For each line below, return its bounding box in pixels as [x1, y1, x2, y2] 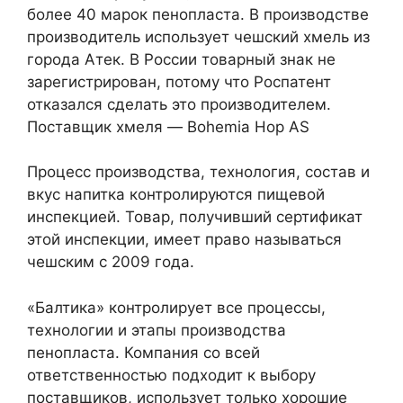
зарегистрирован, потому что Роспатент [27, 72, 331, 91]
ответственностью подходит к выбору [27, 365, 316, 384]
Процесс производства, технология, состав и [27, 163, 370, 182]
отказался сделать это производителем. [27, 94, 331, 113]
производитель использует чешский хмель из [27, 27, 370, 46]
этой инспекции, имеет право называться [27, 230, 342, 249]
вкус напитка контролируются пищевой [27, 185, 325, 204]
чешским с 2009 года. [27, 253, 194, 272]
